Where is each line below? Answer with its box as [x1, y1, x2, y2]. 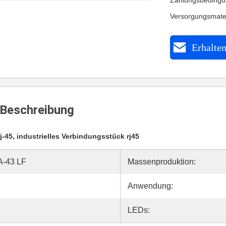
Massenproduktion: [128, 157, 196, 166]
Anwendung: [128, 182, 173, 190]
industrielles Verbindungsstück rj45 [17, 132, 139, 140]
